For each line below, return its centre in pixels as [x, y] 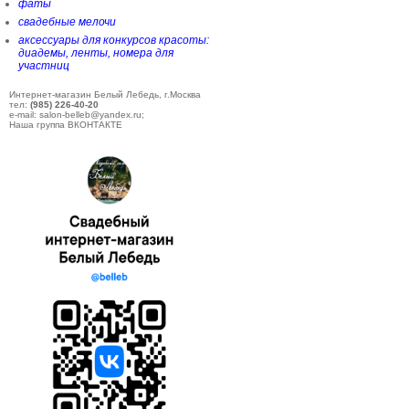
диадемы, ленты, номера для [96, 53]
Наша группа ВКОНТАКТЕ [66, 125]
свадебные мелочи [67, 22]
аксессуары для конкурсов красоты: [114, 40]
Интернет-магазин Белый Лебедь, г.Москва [105, 94]
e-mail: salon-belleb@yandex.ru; [77, 115]
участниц [44, 66]
